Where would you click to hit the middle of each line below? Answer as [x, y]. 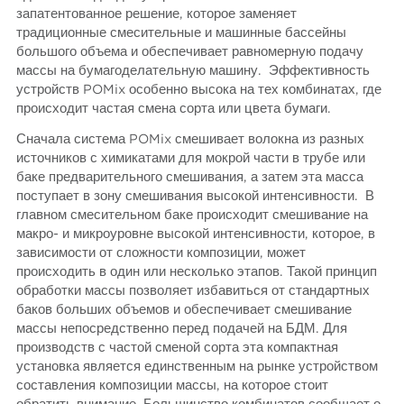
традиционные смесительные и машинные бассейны [182, 32]
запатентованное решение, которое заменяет [157, 14]
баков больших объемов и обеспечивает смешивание [184, 309]
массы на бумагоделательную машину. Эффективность [193, 70]
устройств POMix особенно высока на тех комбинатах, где [199, 89]
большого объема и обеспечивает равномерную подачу [190, 51]
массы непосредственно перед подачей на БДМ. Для [182, 328]
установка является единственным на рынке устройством [197, 366]
